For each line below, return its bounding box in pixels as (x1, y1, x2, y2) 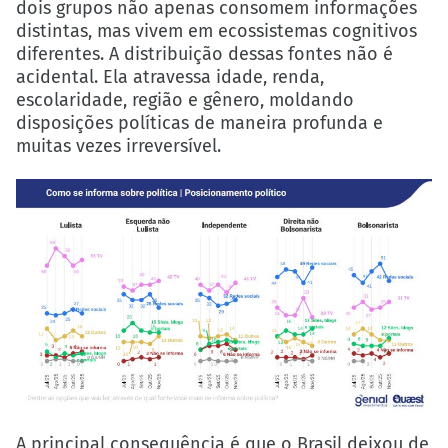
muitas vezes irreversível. (16, 135, 221, 158)
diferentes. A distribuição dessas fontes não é (16, 43, 393, 66)
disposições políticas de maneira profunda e (16, 112, 383, 135)
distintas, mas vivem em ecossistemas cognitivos (16, 20, 417, 43)
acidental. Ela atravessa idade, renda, (16, 66, 324, 89)
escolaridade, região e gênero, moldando (16, 89, 354, 112)
